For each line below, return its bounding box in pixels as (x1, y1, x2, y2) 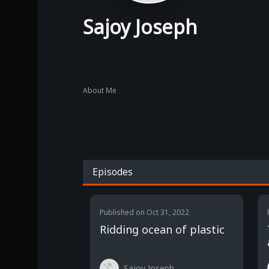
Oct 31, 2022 (147, 207, 189, 217)
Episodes (92, 165, 133, 178)
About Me (83, 85, 116, 95)
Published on (100, 207, 147, 217)
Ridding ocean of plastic (100, 222, 225, 237)
